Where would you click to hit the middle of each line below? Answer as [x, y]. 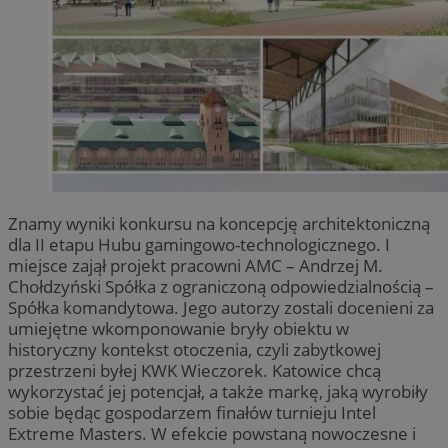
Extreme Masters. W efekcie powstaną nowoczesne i [212, 434]
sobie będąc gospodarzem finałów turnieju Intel [192, 413]
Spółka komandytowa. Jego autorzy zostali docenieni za [221, 308]
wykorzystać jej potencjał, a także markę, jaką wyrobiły [218, 392]
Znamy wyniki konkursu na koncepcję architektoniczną [219, 224]
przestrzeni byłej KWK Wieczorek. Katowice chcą [194, 371]
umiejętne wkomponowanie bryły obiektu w [178, 329]
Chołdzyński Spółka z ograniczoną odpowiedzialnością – [221, 287]
